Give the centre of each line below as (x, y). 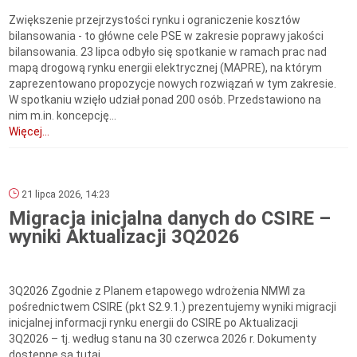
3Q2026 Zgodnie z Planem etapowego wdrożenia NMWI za (157, 291)
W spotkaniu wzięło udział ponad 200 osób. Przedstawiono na (165, 100)
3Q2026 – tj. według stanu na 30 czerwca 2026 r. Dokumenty (163, 339)
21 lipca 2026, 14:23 (65, 194)
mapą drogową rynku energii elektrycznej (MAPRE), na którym (166, 68)
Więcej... (29, 132)
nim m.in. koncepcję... (63, 116)
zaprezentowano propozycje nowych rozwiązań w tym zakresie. (173, 84)
